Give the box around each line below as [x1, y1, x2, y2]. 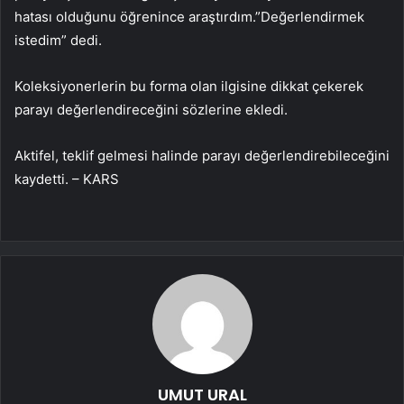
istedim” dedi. [14, 31, 102, 49]
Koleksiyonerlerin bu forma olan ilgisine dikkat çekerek [14, 77, 363, 95]
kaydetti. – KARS [14, 170, 119, 188]
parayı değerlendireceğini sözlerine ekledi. [14, 100, 288, 118]
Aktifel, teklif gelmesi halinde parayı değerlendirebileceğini [14, 146, 390, 164]
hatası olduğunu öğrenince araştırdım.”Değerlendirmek [14, 7, 364, 25]
